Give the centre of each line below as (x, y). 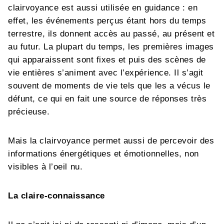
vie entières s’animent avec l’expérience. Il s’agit (106, 73)
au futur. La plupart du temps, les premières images (111, 47)
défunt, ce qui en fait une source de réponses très (107, 99)
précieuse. (29, 112)
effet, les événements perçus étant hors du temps (107, 21)
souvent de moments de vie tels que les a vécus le (109, 86)
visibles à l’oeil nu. (45, 167)
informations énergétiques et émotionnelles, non (103, 154)
